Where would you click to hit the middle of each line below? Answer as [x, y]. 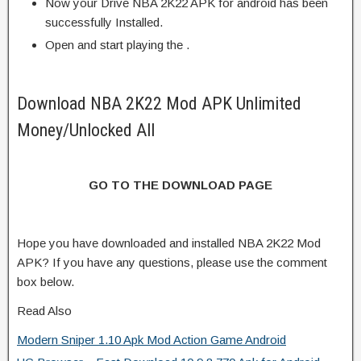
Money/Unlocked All [86, 130]
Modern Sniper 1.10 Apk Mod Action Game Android [151, 339]
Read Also [44, 310]
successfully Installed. [104, 22]
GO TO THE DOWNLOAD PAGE [180, 185]
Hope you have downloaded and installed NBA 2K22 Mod [169, 243]
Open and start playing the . [117, 44]
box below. [46, 281]
